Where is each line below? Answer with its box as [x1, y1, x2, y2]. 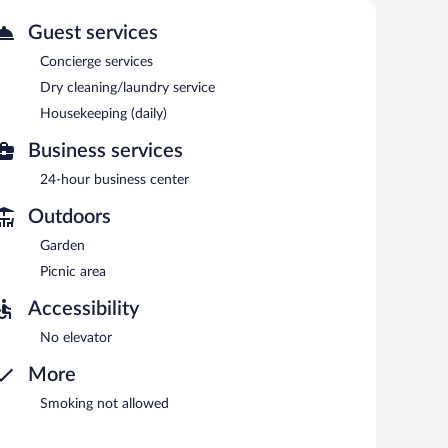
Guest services [28, 23, 158, 44]
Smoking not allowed [40, 397, 169, 412]
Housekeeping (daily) [40, 107, 167, 122]
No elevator [40, 331, 112, 346]
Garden [40, 239, 85, 254]
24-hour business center [40, 173, 189, 188]
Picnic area [40, 265, 106, 280]
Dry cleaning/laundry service [40, 81, 215, 96]
